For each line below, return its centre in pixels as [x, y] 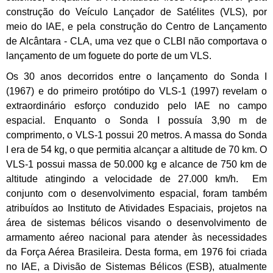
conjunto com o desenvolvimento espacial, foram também [136, 194]
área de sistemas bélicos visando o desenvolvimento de [136, 223]
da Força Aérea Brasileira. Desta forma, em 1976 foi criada [136, 252]
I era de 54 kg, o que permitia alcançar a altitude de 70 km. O [136, 150]
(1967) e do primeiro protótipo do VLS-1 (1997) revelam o [136, 91]
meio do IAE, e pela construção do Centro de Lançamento [136, 27]
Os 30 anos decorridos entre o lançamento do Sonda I [136, 77]
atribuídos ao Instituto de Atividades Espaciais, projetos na [136, 208]
